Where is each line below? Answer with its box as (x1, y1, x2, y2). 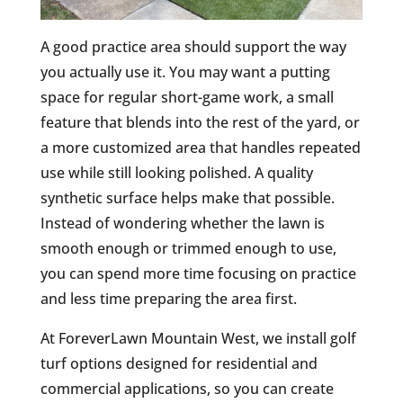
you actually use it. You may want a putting (40, 62, 330, 83)
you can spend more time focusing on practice (40, 264, 356, 284)
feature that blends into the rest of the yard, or (40, 112, 360, 133)
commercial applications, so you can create (40, 379, 334, 399)
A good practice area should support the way (40, 37, 346, 58)
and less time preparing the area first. (40, 289, 297, 309)
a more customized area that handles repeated (40, 138, 361, 158)
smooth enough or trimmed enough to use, (40, 238, 336, 259)
